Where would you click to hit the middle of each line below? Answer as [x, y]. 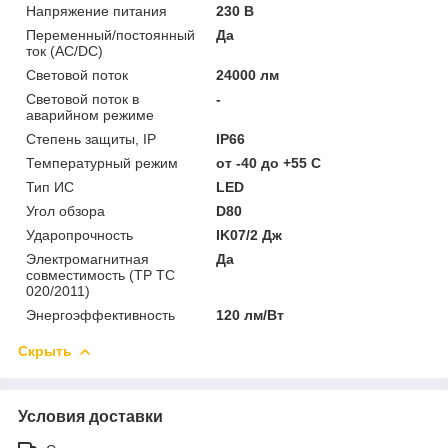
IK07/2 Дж [249, 234]
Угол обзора [65, 210]
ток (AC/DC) [64, 50]
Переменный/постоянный [110, 34]
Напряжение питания [96, 10]
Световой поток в [82, 98]
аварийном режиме [90, 114]
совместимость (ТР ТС [100, 274]
